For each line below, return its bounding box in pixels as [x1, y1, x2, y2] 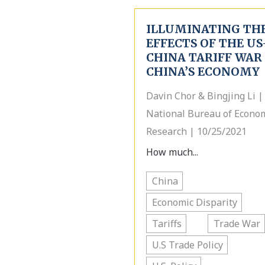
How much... [146, 146, 198, 159]
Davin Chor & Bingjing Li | [146, 89, 263, 102]
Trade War [214, 217, 260, 230]
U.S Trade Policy [152, 238, 223, 251]
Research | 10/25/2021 [146, 125, 247, 138]
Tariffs [152, 217, 182, 230]
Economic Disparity [152, 196, 237, 209]
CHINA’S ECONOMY [146, 64, 260, 79]
